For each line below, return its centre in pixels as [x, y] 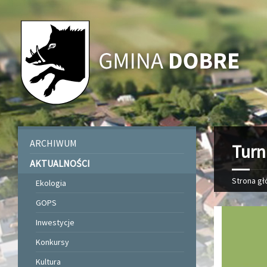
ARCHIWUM [53, 143]
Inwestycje [55, 222]
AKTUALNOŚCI [60, 163]
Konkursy [52, 242]
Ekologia [51, 183]
